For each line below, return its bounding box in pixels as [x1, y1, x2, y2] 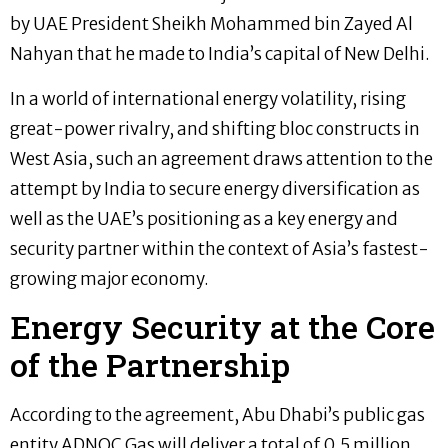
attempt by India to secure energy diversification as [10, 177, 420, 200]
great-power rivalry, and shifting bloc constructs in [10, 117, 420, 140]
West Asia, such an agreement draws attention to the [10, 147, 433, 170]
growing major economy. [10, 267, 209, 290]
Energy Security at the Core [10, 305, 435, 349]
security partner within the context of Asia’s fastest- [10, 237, 429, 260]
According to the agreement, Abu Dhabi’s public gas [10, 404, 425, 427]
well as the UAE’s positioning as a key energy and [10, 207, 398, 230]
